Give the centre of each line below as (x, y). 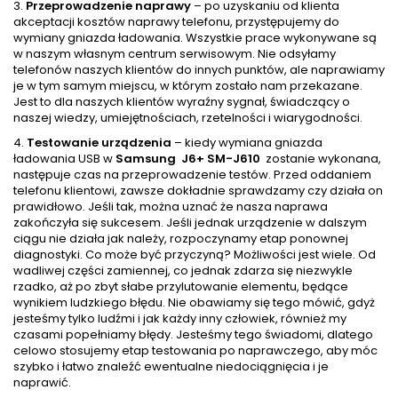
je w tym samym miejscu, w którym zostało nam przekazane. (188, 86)
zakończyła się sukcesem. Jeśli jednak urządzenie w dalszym (190, 223)
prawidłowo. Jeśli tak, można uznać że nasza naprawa (171, 207)
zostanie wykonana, (323, 159)
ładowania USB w (63, 159)
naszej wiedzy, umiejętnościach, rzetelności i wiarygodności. (188, 118)
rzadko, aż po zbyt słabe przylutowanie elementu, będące (181, 287)
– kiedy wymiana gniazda (247, 143)
